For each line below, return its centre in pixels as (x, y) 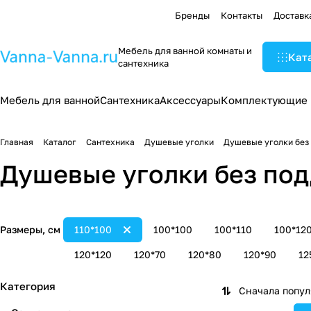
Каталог (60, 142)
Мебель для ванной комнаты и (185, 51)
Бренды (192, 15)
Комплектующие (264, 100)
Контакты (242, 15)
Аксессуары (190, 100)
